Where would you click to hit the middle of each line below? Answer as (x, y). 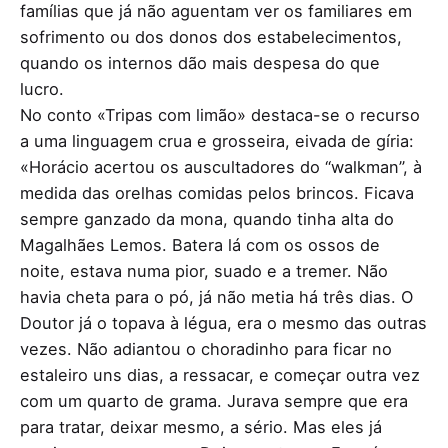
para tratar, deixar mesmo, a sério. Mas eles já (201, 426)
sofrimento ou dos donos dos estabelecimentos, (211, 36)
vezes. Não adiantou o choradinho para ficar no (206, 348)
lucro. (42, 88)
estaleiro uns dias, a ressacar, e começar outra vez (220, 374)
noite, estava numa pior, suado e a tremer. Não (204, 270)
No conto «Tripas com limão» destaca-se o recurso (220, 114)
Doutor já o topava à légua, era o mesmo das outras (223, 322)
